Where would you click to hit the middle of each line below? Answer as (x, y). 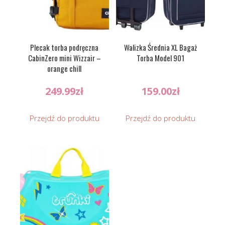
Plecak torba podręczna (65, 47)
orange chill (65, 68)
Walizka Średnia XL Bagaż (161, 47)
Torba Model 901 (161, 58)
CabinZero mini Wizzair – (64, 58)
